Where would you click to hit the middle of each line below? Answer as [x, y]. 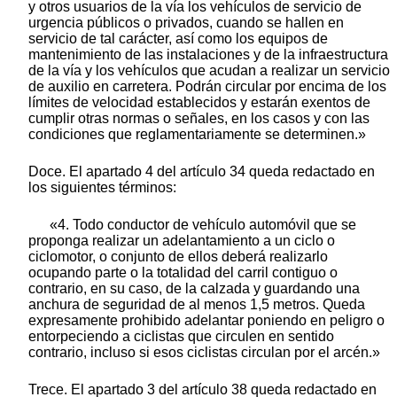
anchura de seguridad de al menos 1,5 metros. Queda [197, 305]
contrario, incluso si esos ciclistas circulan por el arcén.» [204, 353]
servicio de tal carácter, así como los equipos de [178, 39]
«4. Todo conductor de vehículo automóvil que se [203, 225]
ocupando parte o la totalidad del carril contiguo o [183, 273]
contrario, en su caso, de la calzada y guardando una [194, 289]
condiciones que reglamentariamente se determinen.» [197, 135]
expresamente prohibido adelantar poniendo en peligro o [206, 321]
